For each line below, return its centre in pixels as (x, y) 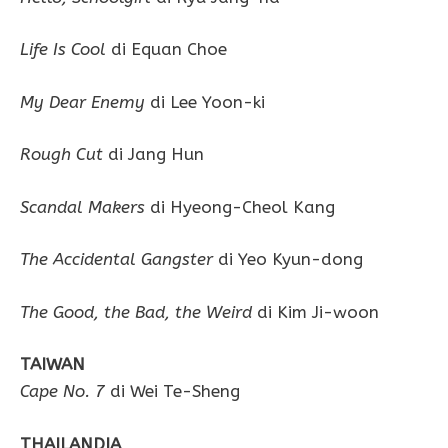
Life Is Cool (63, 49)
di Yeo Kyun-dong (288, 259)
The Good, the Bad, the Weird (136, 311)
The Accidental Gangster (116, 259)
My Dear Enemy (82, 101)
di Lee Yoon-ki (205, 101)
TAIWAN (52, 364)
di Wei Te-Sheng (175, 391)
